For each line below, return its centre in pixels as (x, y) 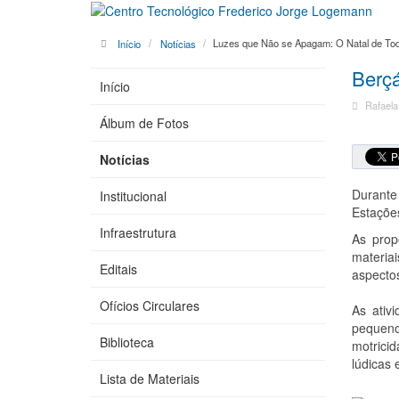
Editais (118, 269)
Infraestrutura (138, 233)
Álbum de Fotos (144, 123)
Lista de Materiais (150, 379)
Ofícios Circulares (150, 306)
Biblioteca (127, 342)
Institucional (133, 196)
